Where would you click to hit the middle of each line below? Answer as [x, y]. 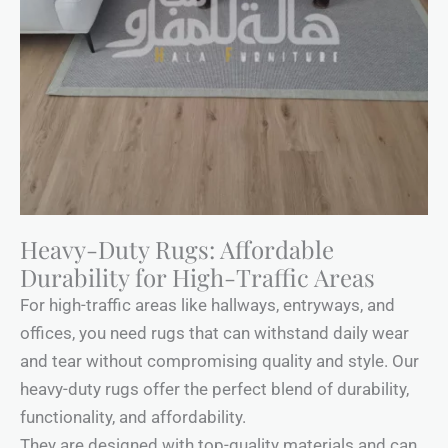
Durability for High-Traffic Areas [197, 276]
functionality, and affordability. [133, 416]
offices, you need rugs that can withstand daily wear [214, 332]
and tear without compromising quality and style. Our [219, 360]
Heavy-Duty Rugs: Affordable [177, 248]
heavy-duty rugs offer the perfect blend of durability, [214, 388]
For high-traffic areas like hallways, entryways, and [207, 304]
